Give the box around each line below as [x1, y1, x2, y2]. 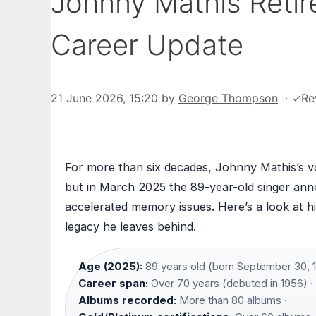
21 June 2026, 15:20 [51, 91, 158, 106]
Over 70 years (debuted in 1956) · [148, 276, 313, 291]
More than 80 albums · [176, 293, 287, 308]
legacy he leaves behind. [65, 219, 196, 234]
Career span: [78, 276, 148, 291]
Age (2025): [78, 260, 142, 274]
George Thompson [178, 91, 278, 106]
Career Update [51, 28, 243, 63]
